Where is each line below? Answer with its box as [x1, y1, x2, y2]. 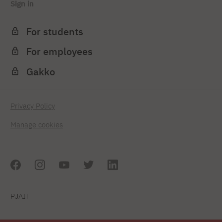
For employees [26, 45, 93, 58]
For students [26, 25, 84, 38]
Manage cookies [10, 120, 63, 130]
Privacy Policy [10, 101, 55, 111]
